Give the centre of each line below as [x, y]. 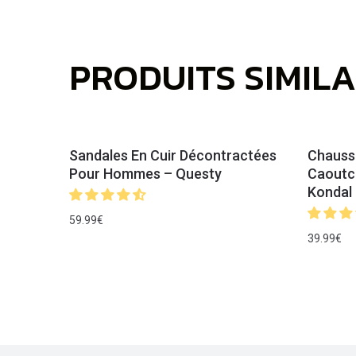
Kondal [330, 192]
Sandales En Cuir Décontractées [173, 155]
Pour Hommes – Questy [146, 173]
